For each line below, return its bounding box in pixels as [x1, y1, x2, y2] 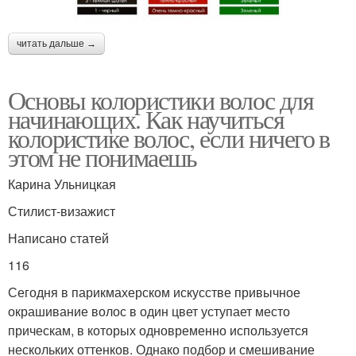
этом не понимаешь [8, 139, 197, 174]
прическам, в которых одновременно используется [8, 320, 308, 339]
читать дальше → [17, 37, 96, 49]
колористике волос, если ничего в [8, 120, 330, 155]
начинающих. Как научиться [8, 101, 284, 136]
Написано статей [8, 228, 109, 247]
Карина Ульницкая [8, 174, 116, 193]
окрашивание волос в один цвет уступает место [8, 301, 290, 320]
